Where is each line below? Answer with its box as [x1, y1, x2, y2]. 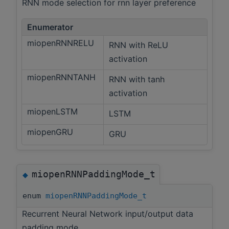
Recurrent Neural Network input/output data [22, 208, 193, 219]
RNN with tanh [109, 74, 165, 85]
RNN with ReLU [109, 40, 168, 51]
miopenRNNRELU [27, 38, 97, 49]
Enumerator [27, 22, 73, 33]
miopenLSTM [27, 106, 80, 117]
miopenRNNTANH [27, 72, 98, 83]
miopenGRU [27, 127, 76, 138]
